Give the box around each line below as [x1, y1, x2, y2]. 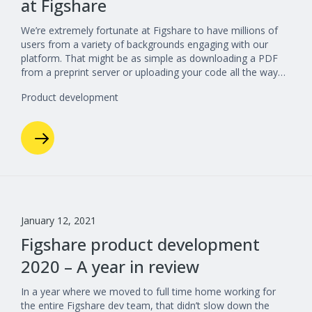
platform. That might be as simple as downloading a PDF [21, 52, 278, 65]
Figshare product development [21, 233, 260, 256]
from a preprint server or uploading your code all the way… [21, 65, 286, 79]
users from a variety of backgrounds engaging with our [21, 38, 268, 51]
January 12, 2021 [21, 214, 96, 227]
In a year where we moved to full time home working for [21, 285, 276, 298]
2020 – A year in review [21, 255, 199, 278]
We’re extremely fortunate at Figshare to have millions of [21, 24, 278, 37]
